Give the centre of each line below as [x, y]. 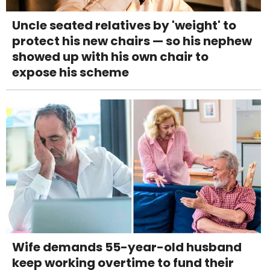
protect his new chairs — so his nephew [132, 41]
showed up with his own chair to [110, 56]
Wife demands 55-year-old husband [127, 247]
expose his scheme [71, 72]
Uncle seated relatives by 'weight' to [124, 25]
